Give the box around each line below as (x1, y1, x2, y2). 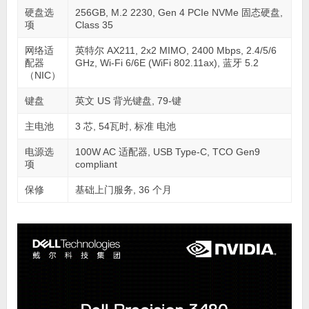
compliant (74, 158, 117, 170)
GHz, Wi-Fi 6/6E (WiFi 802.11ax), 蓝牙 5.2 (74, 57, 259, 68)
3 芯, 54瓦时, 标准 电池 (74, 120, 176, 132)
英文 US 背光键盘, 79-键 (74, 94, 181, 106)
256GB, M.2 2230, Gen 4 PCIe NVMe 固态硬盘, (74, 6, 283, 18)
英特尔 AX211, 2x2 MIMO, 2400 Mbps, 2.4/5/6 (74, 44, 277, 56)
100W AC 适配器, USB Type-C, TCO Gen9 (74, 146, 260, 157)
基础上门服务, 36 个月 (74, 183, 172, 195)
